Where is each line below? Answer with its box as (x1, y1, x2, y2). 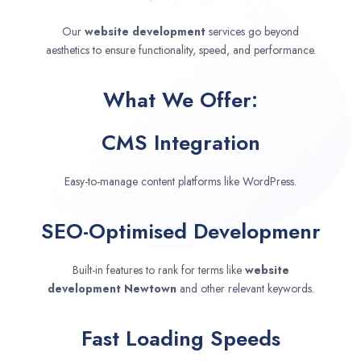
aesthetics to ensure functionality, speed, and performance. (45, 42, 316, 59)
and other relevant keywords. (179, 280, 314, 297)
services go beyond (205, 23, 299, 40)
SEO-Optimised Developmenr (40, 216, 321, 247)
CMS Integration (101, 127, 260, 159)
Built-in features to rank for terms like (72, 262, 245, 279)
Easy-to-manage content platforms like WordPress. (64, 173, 297, 190)
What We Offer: (103, 85, 258, 116)
